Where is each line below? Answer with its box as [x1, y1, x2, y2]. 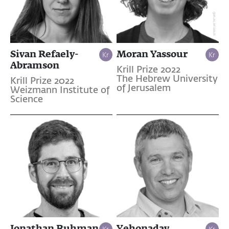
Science [10, 95, 43, 104]
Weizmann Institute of [10, 85, 109, 95]
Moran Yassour [116, 48, 188, 59]
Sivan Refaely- [10, 48, 79, 59]
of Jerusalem [116, 83, 171, 93]
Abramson [10, 59, 59, 71]
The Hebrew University [116, 74, 218, 84]
